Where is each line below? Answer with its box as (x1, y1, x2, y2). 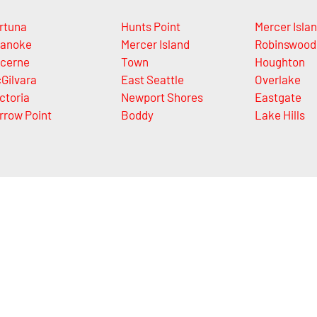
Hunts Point (120, 18, 180, 33)
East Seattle (120, 71, 184, 86)
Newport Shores (120, 89, 203, 104)
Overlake (255, 71, 301, 86)
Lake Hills (255, 107, 305, 122)
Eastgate (255, 89, 301, 104)
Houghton (255, 54, 305, 69)
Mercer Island (120, 36, 190, 51)
